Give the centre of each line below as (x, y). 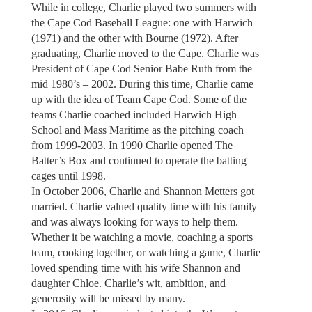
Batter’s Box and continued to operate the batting (139, 160)
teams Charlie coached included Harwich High (134, 114)
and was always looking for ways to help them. (134, 221)
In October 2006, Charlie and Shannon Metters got (142, 191)
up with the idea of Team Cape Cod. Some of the (139, 99)
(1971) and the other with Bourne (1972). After (134, 38)
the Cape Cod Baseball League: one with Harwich (142, 22)
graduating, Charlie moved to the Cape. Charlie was (145, 53)
